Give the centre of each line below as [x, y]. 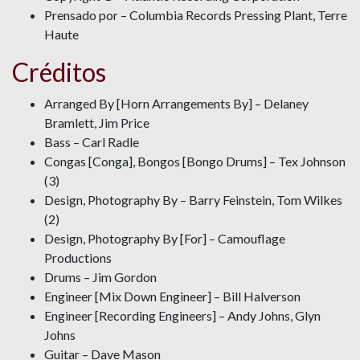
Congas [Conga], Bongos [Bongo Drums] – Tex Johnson [195, 162]
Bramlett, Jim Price [97, 123]
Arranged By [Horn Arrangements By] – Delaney [176, 104]
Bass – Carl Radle [92, 142]
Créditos [59, 72]
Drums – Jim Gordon [100, 277]
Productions [78, 258]
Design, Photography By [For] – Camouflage [165, 239]
